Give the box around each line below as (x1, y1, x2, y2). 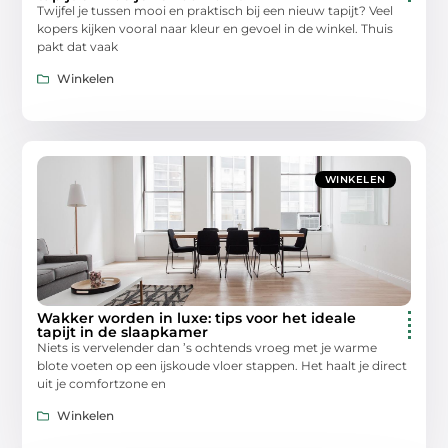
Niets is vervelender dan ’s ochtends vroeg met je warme (37, 339, 378, 355)
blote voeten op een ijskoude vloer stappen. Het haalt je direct (37, 357, 408, 373)
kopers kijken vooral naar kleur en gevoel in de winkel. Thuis (37, 20, 394, 36)
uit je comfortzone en (37, 375, 167, 391)
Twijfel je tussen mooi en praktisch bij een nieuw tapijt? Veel (37, 2, 394, 18)
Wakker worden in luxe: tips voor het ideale (37, 308, 357, 327)
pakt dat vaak (37, 38, 119, 54)
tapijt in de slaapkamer (37, 322, 209, 341)
